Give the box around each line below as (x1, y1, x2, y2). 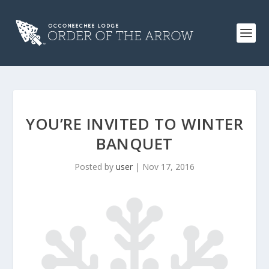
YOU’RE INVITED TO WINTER (26, 113, 243, 134)
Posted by (74, 161, 116, 172)
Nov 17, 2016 (142, 161, 195, 172)
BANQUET (96, 133, 173, 154)
